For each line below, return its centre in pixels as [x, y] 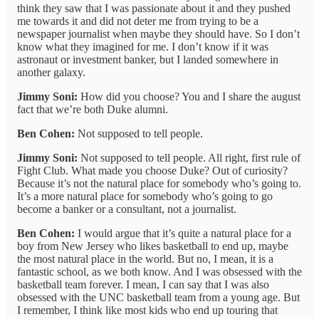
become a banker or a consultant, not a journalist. [127, 209]
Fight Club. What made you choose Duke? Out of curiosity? [152, 171]
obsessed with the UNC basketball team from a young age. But [158, 298]
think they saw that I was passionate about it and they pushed [154, 9]
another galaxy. [51, 73]
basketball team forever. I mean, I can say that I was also [143, 285]
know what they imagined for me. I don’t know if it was [143, 47]
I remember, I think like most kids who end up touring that [147, 310]
